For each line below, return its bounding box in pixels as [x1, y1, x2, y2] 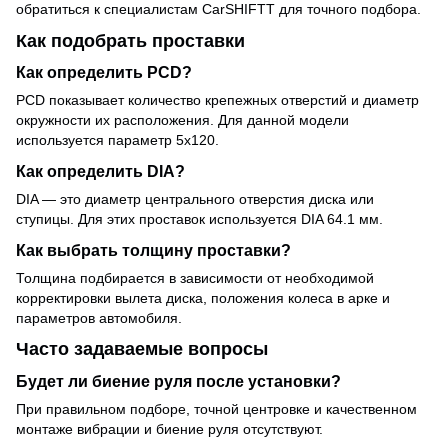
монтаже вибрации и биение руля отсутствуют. [16, 420, 323, 437]
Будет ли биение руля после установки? [16, 371, 341, 390]
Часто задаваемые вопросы [16, 339, 268, 360]
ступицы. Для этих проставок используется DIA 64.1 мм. [16, 211, 383, 228]
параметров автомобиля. [16, 310, 182, 326]
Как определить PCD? [16, 63, 192, 82]
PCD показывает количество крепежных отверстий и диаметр [16, 92, 419, 109]
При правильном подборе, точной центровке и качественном [16, 400, 417, 417]
